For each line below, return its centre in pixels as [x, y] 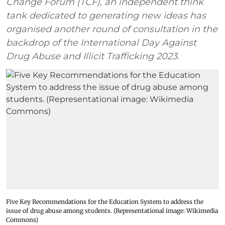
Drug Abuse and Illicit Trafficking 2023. [93, 56]
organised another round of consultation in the [112, 29]
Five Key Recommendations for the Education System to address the [105, 201]
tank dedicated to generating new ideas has [106, 16]
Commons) [22, 219]
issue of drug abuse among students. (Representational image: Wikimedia [112, 210]
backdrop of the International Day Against [101, 43]
